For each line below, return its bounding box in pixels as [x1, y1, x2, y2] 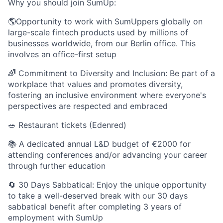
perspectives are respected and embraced [8, 101, 168, 111]
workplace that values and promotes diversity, [8, 79, 183, 89]
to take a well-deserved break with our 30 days [8, 191, 188, 201]
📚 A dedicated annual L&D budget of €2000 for [8, 139, 191, 149]
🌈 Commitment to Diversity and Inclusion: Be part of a [8, 68, 215, 78]
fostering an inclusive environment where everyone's [8, 90, 206, 100]
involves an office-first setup [8, 49, 116, 59]
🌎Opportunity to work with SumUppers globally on [8, 16, 203, 26]
